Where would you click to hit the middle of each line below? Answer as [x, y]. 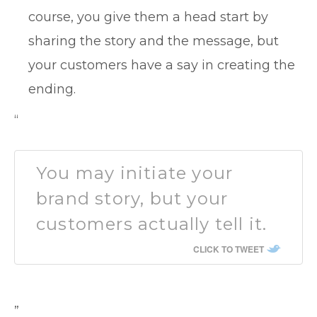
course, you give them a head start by [148, 17]
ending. [52, 89]
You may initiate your [135, 173]
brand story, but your [132, 198]
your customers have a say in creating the [162, 65]
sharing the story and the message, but [154, 41]
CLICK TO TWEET [229, 249]
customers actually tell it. [152, 224]
